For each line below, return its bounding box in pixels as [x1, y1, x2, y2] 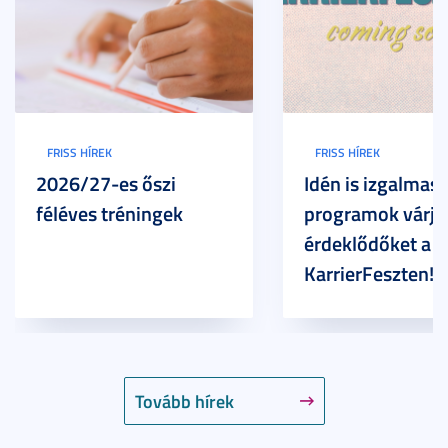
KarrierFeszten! [304, 259, 434, 288]
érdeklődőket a [304, 229, 431, 258]
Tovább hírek [134, 388, 234, 415]
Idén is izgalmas [304, 169, 439, 198]
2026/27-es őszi [36, 169, 176, 198]
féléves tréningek [36, 199, 183, 228]
